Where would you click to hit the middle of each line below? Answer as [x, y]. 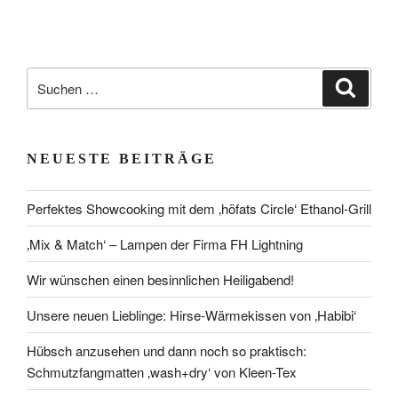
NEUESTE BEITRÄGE [122, 159]
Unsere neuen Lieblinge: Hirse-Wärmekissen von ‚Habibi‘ [191, 314]
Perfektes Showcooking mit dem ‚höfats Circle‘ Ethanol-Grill [199, 208]
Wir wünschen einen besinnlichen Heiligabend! [160, 279]
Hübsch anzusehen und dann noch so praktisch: [167, 350]
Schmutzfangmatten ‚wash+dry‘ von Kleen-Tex [162, 371]
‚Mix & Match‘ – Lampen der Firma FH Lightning [165, 243]
